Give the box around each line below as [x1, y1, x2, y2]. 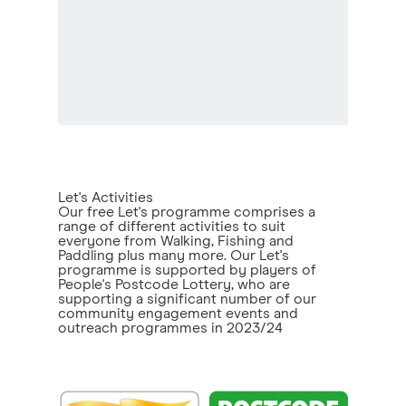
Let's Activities [58, 190, 153, 205]
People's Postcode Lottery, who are [58, 277, 290, 292]
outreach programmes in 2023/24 [58, 321, 283, 335]
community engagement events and [58, 306, 298, 321]
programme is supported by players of [58, 263, 316, 277]
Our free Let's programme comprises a [58, 205, 315, 219]
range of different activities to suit [58, 219, 285, 234]
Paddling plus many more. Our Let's [58, 248, 289, 263]
